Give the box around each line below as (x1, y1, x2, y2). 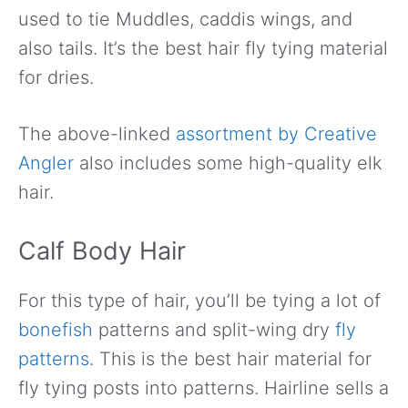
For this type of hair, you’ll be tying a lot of (18, 289, 381, 311)
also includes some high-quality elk (74, 151, 382, 174)
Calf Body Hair (18, 235, 186, 266)
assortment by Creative (170, 122, 377, 145)
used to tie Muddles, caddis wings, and (18, 7, 352, 30)
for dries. (18, 66, 94, 88)
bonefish (18, 318, 93, 341)
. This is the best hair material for (89, 347, 372, 370)
